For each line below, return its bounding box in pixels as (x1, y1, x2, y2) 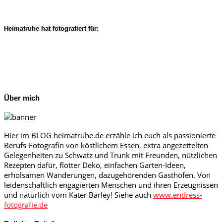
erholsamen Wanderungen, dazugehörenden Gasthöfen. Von (4, 170, 211, 180)
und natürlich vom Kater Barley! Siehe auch (4, 190, 153, 200)
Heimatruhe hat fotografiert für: (4, 25, 99, 33)
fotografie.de (4, 200, 48, 210)
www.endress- (153, 190, 202, 200)
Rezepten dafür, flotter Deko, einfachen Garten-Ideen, (4, 160, 186, 170)
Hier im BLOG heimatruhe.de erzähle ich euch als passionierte (4, 130, 216, 141)
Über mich (4, 94, 40, 103)
